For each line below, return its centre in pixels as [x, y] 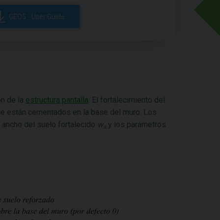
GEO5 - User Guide [37, 16]
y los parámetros [136, 124]
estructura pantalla [57, 100]
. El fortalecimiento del [127, 100]
